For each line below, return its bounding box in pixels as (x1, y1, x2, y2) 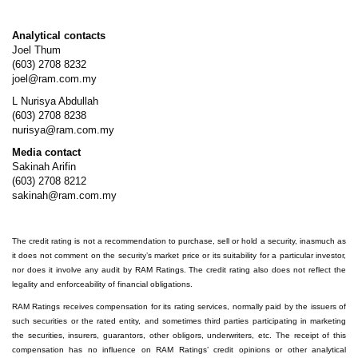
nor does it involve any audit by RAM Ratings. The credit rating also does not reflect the (12, 265, 346, 275)
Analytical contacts (12, 30, 105, 42)
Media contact (12, 146, 84, 159)
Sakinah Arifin (12, 161, 79, 173)
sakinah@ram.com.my (12, 189, 117, 202)
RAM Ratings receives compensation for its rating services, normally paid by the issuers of (12, 302, 346, 312)
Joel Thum (12, 44, 61, 57)
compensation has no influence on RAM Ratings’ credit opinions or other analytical (12, 345, 346, 355)
